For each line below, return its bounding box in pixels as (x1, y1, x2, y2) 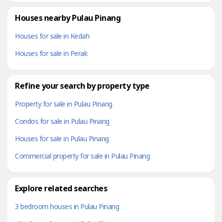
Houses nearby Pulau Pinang (15, 12, 120, 24)
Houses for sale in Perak (15, 48, 87, 59)
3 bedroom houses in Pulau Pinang (15, 201, 119, 212)
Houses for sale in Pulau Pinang (15, 133, 109, 144)
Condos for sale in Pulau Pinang (15, 116, 110, 127)
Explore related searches (15, 182, 107, 195)
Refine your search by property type (15, 80, 150, 92)
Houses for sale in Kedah (15, 31, 89, 42)
